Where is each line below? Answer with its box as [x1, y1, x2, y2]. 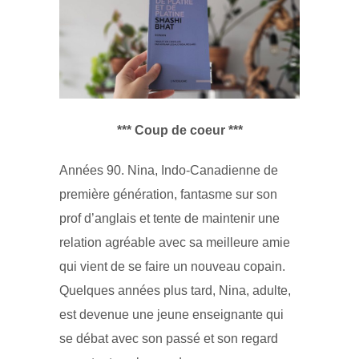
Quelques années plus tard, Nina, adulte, [59, 284, 291, 298]
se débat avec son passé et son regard [59, 332, 278, 346]
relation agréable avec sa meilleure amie [59, 236, 290, 250]
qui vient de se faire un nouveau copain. [59, 260, 285, 274]
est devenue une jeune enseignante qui [59, 308, 284, 322]
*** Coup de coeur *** [116, 123, 243, 138]
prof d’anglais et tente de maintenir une [59, 212, 280, 226]
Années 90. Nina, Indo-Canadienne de [59, 163, 278, 178]
